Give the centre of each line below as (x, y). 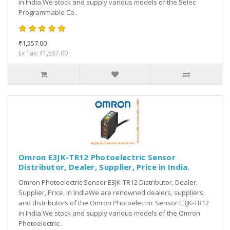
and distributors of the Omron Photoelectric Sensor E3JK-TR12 (114, 203)
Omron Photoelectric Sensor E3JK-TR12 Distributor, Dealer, (108, 183)
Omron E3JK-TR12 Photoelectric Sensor (97, 157)
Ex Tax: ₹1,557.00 (43, 53)
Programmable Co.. (48, 13)
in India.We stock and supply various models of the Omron (109, 213)
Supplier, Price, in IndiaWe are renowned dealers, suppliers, (112, 193)
